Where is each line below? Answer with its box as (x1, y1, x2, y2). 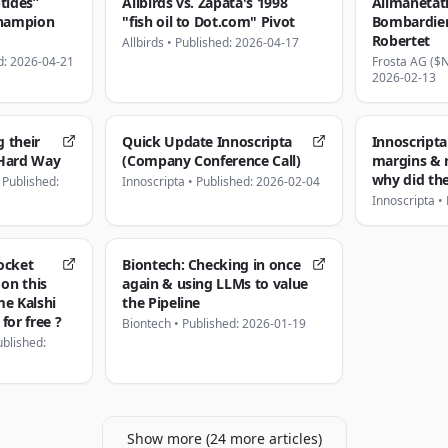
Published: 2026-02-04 (196, 173, 321, 190)
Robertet (371, 31, 430, 50)
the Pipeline (122, 293, 201, 312)
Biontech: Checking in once (122, 255, 301, 274)
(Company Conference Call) (122, 151, 301, 170)
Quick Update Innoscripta (122, 132, 292, 151)
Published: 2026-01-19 (182, 315, 307, 332)
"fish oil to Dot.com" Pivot (122, 12, 295, 31)
